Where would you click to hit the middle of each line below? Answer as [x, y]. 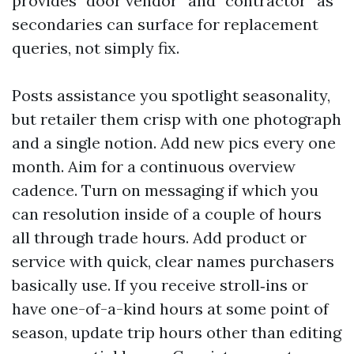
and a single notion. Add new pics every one [174, 143]
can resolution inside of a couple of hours [167, 214]
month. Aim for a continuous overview [154, 166]
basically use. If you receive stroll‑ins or [160, 285]
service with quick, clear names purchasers [173, 261]
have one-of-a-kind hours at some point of [170, 309]
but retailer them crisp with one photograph [177, 119]
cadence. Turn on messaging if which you [165, 190]
